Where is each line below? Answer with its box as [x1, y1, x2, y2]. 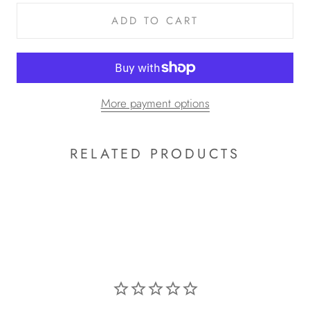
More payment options [100, 94, 210, 111]
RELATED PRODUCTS [70, 144, 240, 165]
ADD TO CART [111, 12, 199, 28]
